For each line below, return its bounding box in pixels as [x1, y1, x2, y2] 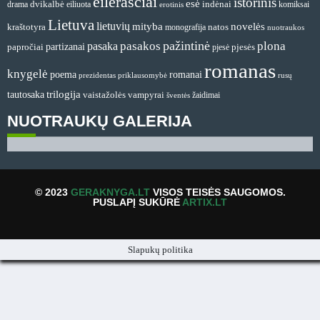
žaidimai [192, 90, 220, 101]
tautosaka [7, 89, 44, 101]
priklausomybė [118, 71, 167, 80]
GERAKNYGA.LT [70, 186, 150, 198]
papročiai [7, 41, 44, 53]
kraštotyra [7, 22, 46, 33]
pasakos [120, 39, 161, 54]
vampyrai [128, 89, 164, 101]
